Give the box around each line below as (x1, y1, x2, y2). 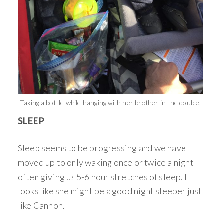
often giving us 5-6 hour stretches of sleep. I (17, 171, 187, 182)
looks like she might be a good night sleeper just (17, 185, 202, 196)
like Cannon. (17, 199, 65, 211)
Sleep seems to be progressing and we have (17, 142, 186, 153)
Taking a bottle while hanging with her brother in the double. (20, 98, 201, 107)
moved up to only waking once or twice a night (17, 156, 194, 168)
